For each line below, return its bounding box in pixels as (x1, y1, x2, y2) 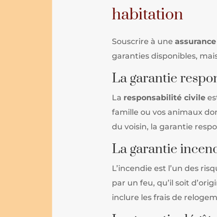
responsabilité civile (124, 93, 206, 102)
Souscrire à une (112, 36, 175, 46)
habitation (112, 4, 184, 25)
